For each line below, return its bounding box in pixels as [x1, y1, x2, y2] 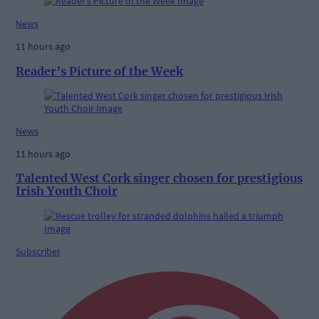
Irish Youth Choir [16, 184, 117, 199]
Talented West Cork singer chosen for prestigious [16, 171, 303, 186]
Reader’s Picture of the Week [16, 63, 183, 78]
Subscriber [16, 244, 61, 258]
